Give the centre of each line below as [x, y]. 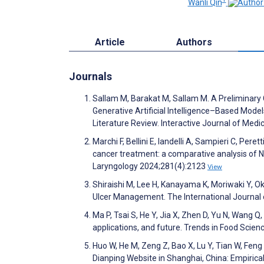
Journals [90, 76]
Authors [194, 42]
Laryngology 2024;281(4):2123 [150, 166]
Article [110, 42]
